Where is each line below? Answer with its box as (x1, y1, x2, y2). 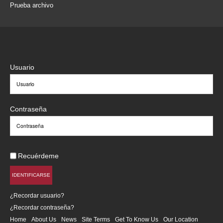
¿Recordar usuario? (10, 192, 64, 199)
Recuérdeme (18, 152, 59, 160)
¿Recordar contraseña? (10, 204, 74, 211)
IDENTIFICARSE (12, 172, 50, 178)
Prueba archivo (10, 1, 53, 9)
